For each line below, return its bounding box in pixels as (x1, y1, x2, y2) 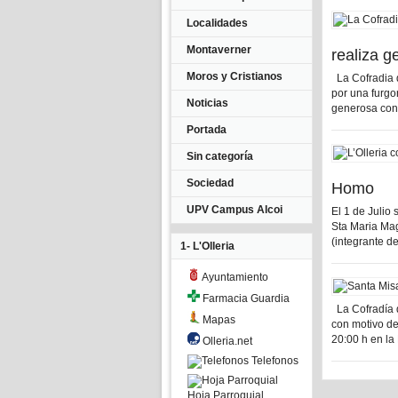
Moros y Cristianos (187, 70, 283, 83)
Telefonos (249, 354, 298, 367)
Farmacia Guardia (200, 292, 290, 305)
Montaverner (187, 44, 251, 56)
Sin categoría (187, 150, 253, 163)
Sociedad (187, 177, 234, 189)
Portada (187, 123, 227, 136)
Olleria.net (200, 335, 252, 347)
